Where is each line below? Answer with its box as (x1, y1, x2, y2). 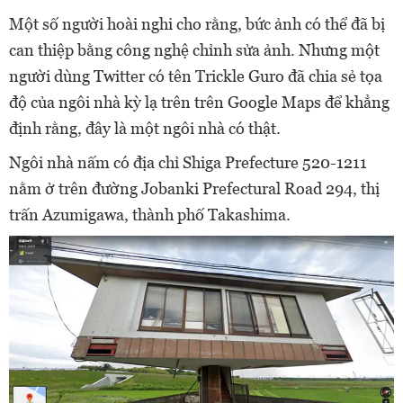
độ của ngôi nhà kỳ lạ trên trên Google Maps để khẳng (9, 93, 390, 112)
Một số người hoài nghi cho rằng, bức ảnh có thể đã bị (9, 14, 385, 34)
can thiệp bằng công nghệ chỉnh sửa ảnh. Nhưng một (9, 40, 380, 60)
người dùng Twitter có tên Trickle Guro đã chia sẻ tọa (9, 67, 382, 86)
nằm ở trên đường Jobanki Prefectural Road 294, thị (9, 179, 380, 199)
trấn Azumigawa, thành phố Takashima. (9, 205, 291, 225)
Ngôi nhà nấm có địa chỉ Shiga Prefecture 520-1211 (9, 153, 367, 173)
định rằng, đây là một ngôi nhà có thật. (9, 119, 281, 139)
